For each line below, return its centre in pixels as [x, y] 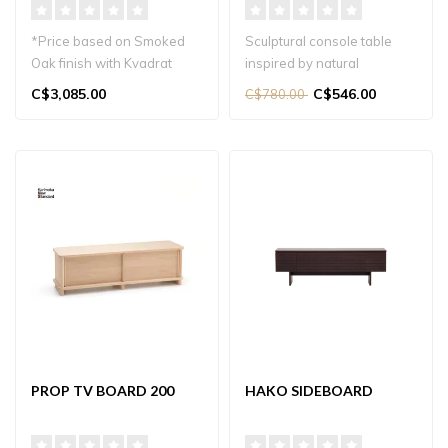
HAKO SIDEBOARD [309, 391]
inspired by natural [302, 62]
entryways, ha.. [291, 106]
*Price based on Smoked [108, 40]
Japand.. [56, 128]
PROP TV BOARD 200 [102, 391]
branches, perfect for [310, 84]
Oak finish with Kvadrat [101, 62]
